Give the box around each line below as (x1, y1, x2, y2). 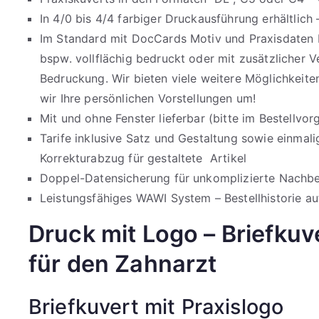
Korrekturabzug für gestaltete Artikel (40, 151, 247, 166)
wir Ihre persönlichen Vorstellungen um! (40, 91, 256, 106)
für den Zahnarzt (28, 250, 217, 278)
